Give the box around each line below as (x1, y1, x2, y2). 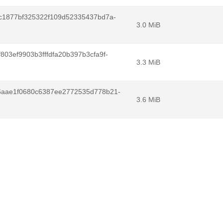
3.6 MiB (136, 96, 160, 104)
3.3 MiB (136, 58, 160, 66)
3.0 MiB (136, 21, 160, 29)
